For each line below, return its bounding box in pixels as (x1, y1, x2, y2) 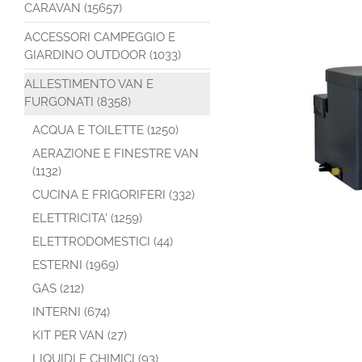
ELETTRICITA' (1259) (32, 211, 142, 225)
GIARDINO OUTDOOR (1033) (24, 48, 181, 62)
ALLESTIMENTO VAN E (24, 77, 154, 91)
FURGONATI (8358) (24, 95, 131, 109)
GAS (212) (32, 281, 84, 296)
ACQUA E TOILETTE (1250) (32, 123, 179, 137)
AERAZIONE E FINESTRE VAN (32, 146, 199, 161)
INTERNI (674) (32, 305, 110, 319)
